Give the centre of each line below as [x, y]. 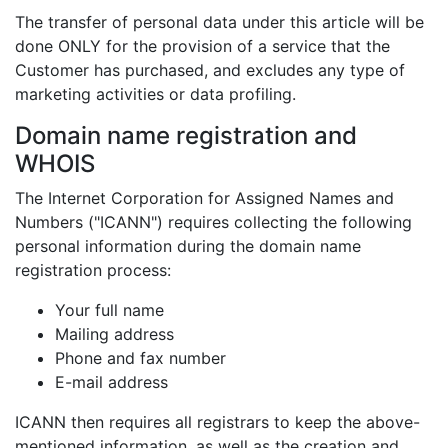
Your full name [109, 310]
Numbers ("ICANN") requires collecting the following [213, 222]
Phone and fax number [140, 358]
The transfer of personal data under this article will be [219, 22]
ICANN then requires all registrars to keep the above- [217, 422]
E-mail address [111, 382]
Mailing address [114, 334]
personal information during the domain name [188, 246]
